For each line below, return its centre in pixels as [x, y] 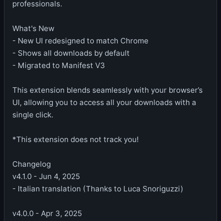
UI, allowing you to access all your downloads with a [104, 102]
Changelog [32, 164]
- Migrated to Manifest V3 [59, 65]
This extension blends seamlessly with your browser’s [108, 90]
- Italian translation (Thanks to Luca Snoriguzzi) [98, 188]
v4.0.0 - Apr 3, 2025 [47, 213]
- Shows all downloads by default [71, 53]
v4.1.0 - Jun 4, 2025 [46, 176]
